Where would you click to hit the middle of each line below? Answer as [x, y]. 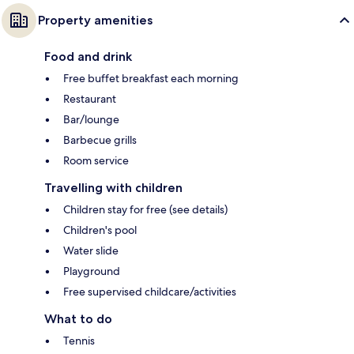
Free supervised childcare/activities [150, 291]
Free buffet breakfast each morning [151, 78]
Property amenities [95, 20]
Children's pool [100, 230]
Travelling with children [113, 187]
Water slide [91, 250]
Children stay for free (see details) [145, 209]
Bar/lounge [91, 119]
